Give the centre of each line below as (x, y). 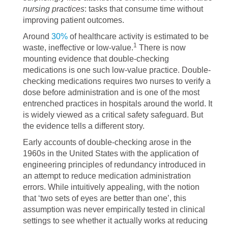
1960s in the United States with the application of (111, 153)
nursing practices (54, 9)
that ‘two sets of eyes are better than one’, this (105, 198)
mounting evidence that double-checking (96, 59)
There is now (161, 48)
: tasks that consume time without (144, 9)
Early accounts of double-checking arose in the (107, 142)
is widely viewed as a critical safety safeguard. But (113, 115)
